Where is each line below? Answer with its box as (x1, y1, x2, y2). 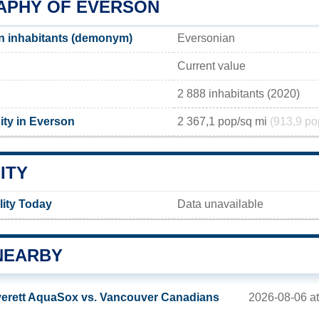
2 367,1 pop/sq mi (177, 115, 270, 127)
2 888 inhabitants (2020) (177, 87, 300, 100)
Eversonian (177, 31, 235, 44)
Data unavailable (177, 197, 263, 210)
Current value (177, 59, 246, 72)
